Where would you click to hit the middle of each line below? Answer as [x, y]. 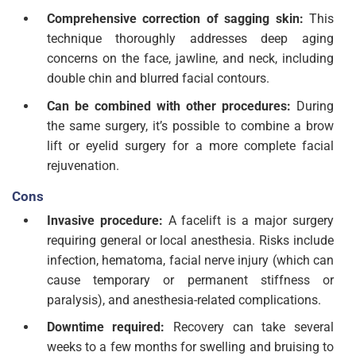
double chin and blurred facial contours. [158, 79]
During [312, 106]
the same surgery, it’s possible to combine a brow [190, 126]
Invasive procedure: [107, 220]
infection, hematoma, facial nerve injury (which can [190, 260]
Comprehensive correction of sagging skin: [178, 19]
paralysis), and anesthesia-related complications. [184, 300]
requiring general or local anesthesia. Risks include [190, 240]
